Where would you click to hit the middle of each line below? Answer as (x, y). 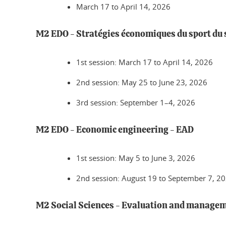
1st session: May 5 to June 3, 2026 (136, 158)
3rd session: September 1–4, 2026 (136, 102)
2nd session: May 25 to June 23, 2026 (142, 82)
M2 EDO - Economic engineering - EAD (115, 130)
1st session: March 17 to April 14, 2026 (145, 62)
